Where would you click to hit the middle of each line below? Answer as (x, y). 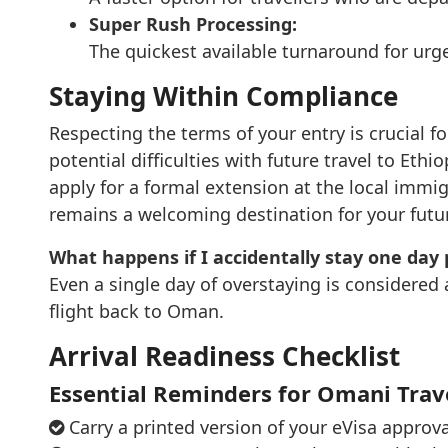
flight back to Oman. (136, 311)
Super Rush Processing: (192, 24)
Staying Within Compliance (223, 96)
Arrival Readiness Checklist (224, 356)
